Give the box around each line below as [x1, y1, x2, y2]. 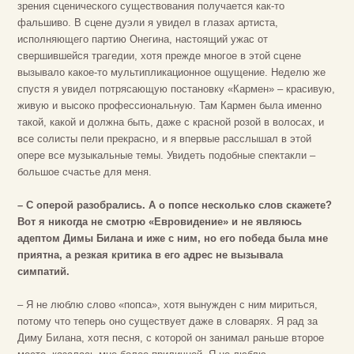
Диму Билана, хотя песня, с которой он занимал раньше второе [17, 332, 324, 345]
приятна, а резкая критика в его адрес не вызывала [17, 249, 283, 262]
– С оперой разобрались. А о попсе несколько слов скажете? [17, 199, 332, 212]
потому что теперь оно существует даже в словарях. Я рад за [17, 315, 318, 328]
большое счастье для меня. [17, 166, 152, 179]
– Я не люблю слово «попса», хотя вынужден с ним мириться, [17, 299, 318, 311]
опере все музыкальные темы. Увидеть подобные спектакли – [17, 149, 315, 162]
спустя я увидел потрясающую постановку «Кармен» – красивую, [17, 83, 335, 96]
